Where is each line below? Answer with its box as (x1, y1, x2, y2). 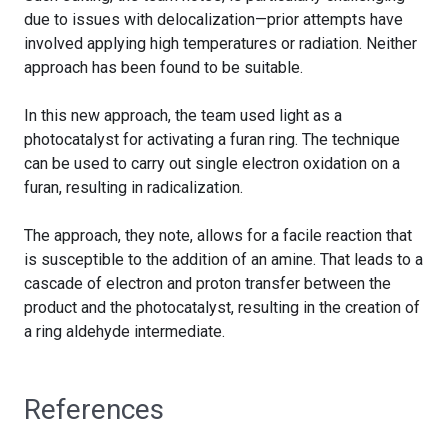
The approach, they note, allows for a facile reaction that (24, 225, 412, 245)
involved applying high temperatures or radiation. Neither (24, 33, 417, 53)
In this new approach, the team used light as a (24, 105, 342, 125)
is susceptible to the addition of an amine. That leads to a (24, 249, 423, 269)
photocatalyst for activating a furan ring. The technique (24, 129, 400, 149)
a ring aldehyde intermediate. (24, 321, 225, 341)
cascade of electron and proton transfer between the (24, 273, 391, 293)
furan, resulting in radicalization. (24, 177, 243, 197)
